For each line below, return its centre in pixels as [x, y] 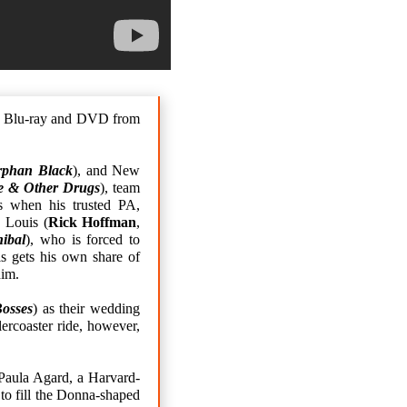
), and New [106, 170]
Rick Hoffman [92, 222]
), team [120, 187]
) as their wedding [87, 308]
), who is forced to [83, 239]
